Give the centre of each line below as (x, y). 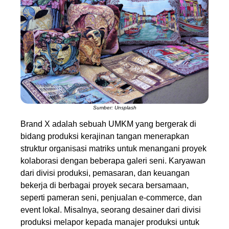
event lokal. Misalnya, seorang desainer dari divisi (111, 210)
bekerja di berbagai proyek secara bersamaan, (105, 186)
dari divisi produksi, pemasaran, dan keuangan (105, 173)
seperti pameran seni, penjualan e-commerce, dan (111, 198)
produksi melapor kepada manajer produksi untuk (110, 222)
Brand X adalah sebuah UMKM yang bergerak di (108, 124)
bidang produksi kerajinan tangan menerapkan (105, 136)
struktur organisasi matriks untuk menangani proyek (113, 149)
